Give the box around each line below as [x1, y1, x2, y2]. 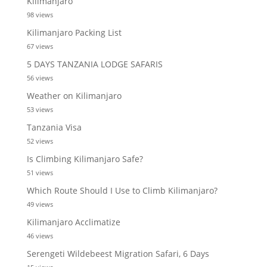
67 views [26, 41, 53, 51]
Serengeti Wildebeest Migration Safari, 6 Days [26, 247, 209, 259]
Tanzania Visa [26, 121, 82, 133]
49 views [26, 199, 53, 209]
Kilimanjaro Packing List [26, 26, 122, 38]
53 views [26, 104, 53, 114]
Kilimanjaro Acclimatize [26, 216, 120, 228]
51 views [26, 167, 53, 177]
